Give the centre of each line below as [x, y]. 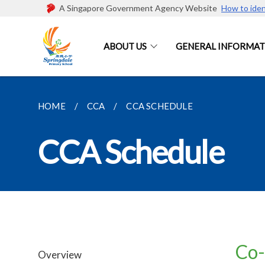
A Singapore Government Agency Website [140, 8]
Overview [60, 255]
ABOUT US [125, 46]
